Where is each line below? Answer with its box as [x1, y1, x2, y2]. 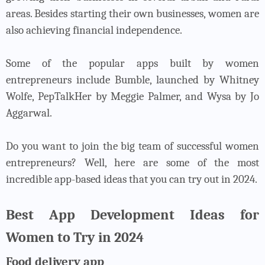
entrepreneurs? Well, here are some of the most [6, 156, 259, 169]
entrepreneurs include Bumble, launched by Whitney [6, 73, 259, 86]
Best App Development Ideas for [6, 206, 259, 223]
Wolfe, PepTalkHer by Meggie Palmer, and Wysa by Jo [6, 89, 259, 103]
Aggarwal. [6, 106, 52, 119]
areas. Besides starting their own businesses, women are [6, 7, 259, 20]
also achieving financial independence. [6, 23, 182, 37]
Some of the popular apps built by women [6, 56, 259, 70]
